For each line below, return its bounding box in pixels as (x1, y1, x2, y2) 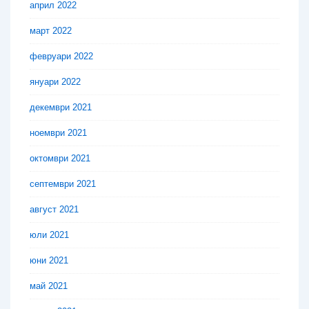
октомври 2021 (30, 153, 90, 164)
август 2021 (30, 204, 79, 215)
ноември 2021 (30, 128, 87, 139)
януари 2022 (30, 77, 81, 88)
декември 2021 (30, 102, 92, 113)
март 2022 (30, 26, 72, 37)
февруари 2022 (30, 51, 93, 62)
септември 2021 (30, 179, 96, 190)
